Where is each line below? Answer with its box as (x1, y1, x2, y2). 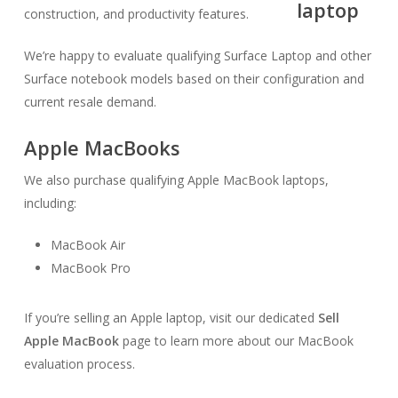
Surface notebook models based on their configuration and (23, 70, 364, 87)
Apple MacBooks (23, 134, 180, 161)
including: (23, 195, 76, 211)
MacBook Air (50, 236, 125, 253)
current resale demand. (23, 93, 156, 110)
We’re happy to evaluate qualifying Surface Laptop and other (23, 47, 371, 64)
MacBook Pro (50, 259, 131, 276)
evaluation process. (23, 355, 135, 372)
